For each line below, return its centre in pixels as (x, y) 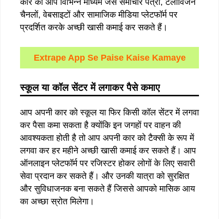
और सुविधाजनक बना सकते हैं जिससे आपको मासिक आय (108, 188)
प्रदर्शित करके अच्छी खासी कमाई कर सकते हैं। (94, 27)
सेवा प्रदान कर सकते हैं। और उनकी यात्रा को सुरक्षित (105, 176)
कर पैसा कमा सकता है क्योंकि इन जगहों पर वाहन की (100, 125)
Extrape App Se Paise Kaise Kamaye (109, 57)
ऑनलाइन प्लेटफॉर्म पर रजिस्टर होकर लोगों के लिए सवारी (108, 163)
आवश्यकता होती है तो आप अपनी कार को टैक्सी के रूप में (107, 138)
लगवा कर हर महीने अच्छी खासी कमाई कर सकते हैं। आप (108, 150)
